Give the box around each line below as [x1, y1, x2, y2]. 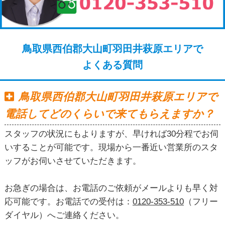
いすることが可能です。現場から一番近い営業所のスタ [4, 143, 218, 153]
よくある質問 [82, 59, 143, 70]
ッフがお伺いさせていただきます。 [4, 156, 141, 166]
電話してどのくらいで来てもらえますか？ [4, 107, 214, 120]
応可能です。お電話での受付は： [4, 197, 133, 207]
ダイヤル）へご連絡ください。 [4, 210, 124, 220]
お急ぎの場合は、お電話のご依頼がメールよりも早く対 [4, 183, 218, 193]
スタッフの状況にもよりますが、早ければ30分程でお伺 [4, 129, 218, 139]
